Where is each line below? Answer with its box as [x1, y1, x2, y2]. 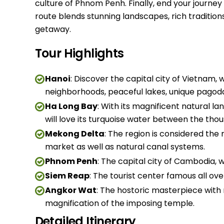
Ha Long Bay [44, 100, 97, 112]
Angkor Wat [44, 184, 96, 196]
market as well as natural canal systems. [44, 141, 205, 152]
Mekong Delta [44, 128, 104, 139]
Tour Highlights [34, 45, 124, 61]
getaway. [34, 23, 71, 35]
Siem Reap [44, 170, 89, 181]
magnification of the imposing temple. [44, 197, 194, 209]
